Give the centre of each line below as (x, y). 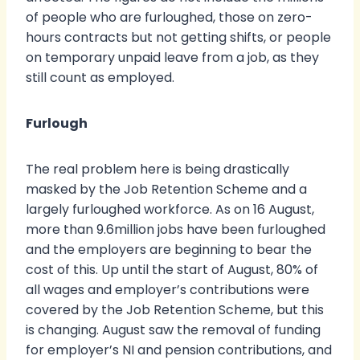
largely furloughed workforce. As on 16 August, (170, 210)
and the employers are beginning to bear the (169, 250)
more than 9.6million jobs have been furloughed (176, 230)
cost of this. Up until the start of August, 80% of (172, 270)
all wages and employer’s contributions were (168, 290)
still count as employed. (100, 78)
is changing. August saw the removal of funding (173, 330)
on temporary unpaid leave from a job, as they (172, 58)
